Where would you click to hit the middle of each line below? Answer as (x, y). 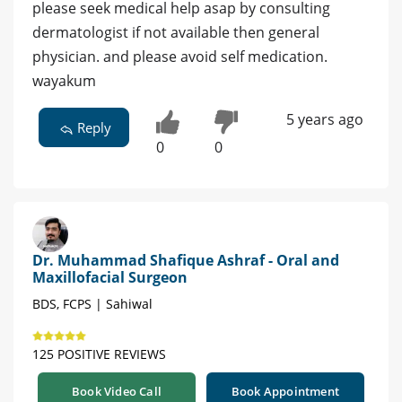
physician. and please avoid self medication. (180, 57)
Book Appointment (285, 391)
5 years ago (324, 119)
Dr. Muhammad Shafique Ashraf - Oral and (186, 260)
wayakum (64, 81)
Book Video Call (117, 391)
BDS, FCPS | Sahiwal (92, 303)
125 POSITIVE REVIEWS (99, 354)
